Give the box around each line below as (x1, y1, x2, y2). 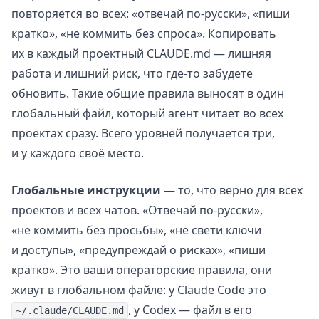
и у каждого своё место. (11, 145, 144, 161)
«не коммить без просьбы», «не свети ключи (11, 221, 261, 238)
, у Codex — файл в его (127, 301, 252, 318)
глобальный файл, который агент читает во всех (11, 105, 283, 121)
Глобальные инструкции (11, 182, 161, 198)
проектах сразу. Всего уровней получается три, (11, 125, 275, 141)
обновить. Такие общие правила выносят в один (11, 85, 284, 101)
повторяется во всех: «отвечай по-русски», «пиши (11, 5, 290, 21)
